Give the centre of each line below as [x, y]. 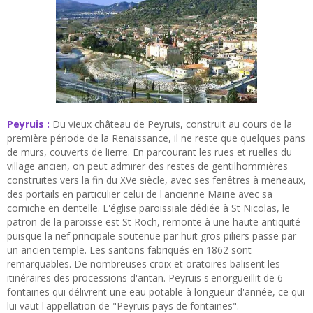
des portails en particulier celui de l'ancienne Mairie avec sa [140, 194]
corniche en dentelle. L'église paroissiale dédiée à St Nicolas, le [148, 208]
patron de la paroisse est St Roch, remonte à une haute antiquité [154, 221]
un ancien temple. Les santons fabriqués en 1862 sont [129, 249]
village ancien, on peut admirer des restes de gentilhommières [147, 166]
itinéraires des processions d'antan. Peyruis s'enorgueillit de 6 [145, 277]
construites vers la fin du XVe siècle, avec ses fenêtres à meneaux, [156, 180]
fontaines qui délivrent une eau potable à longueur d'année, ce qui [156, 291]
